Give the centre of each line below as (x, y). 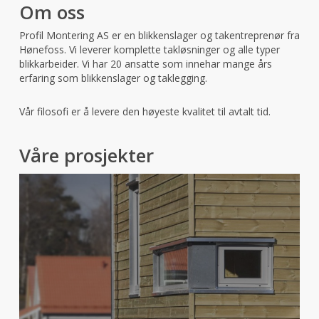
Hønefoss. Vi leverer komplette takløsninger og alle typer (149, 50)
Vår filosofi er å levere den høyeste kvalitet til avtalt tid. (145, 112)
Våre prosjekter (86, 156)
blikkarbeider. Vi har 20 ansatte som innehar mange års (145, 64)
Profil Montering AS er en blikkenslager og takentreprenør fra (159, 36)
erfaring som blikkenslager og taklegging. (113, 78)
